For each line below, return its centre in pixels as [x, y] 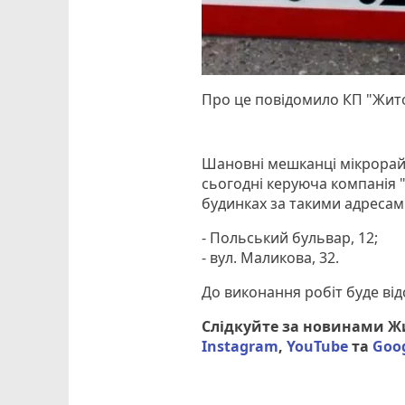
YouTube [318, 346]
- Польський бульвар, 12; [290, 237]
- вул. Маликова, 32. [271, 257]
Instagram [240, 346]
